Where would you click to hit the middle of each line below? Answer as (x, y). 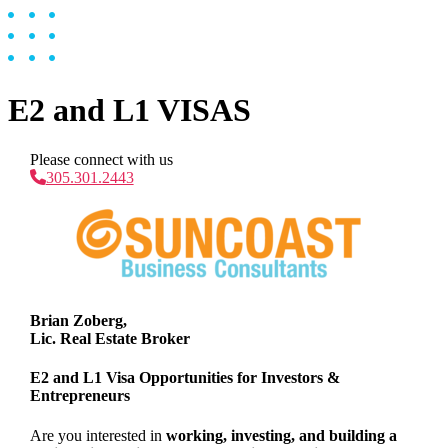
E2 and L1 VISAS (129, 110)
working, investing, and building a (281, 435)
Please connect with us (101, 159)
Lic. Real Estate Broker (109, 339)
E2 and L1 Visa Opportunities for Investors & (184, 378)
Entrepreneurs (79, 396)
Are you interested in (97, 435)
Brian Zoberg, (78, 321)
